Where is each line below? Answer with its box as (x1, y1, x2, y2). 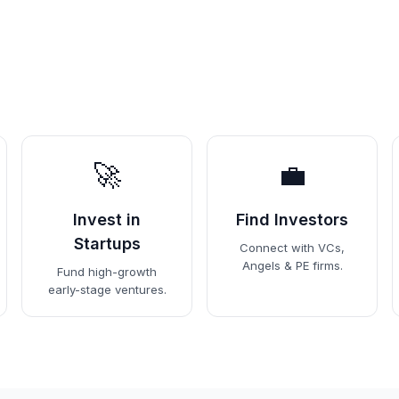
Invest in (73, 209, 141, 229)
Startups (73, 233, 141, 253)
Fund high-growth (57, 264, 157, 279)
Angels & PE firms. (241, 257, 343, 273)
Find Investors (236, 209, 348, 229)
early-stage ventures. (47, 281, 167, 297)
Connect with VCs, (240, 240, 345, 255)
